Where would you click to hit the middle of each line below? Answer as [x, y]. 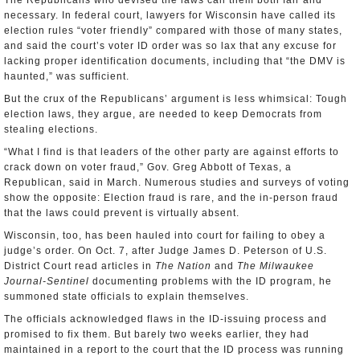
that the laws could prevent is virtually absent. [122, 213]
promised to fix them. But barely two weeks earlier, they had [157, 334]
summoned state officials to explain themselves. [127, 297]
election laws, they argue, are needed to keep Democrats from [163, 114]
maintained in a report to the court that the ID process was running [174, 350]
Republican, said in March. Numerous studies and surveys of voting [177, 182]
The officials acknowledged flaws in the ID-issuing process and [166, 319]
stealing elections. [51, 129]
